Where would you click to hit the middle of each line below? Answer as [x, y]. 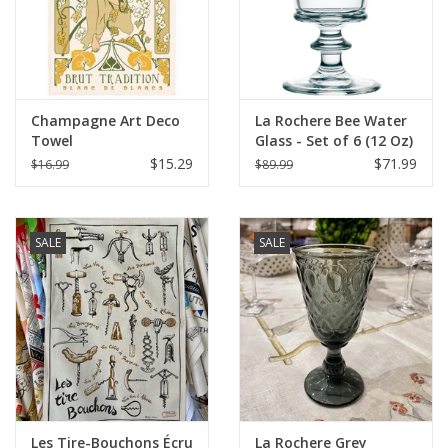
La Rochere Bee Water [331, 121]
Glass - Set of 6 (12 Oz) [334, 141]
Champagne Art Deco [105, 121]
